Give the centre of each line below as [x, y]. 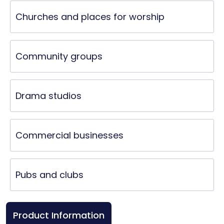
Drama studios [48, 96]
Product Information [59, 215]
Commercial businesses [69, 135]
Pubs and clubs [49, 175]
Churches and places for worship [90, 17]
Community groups [59, 56]
